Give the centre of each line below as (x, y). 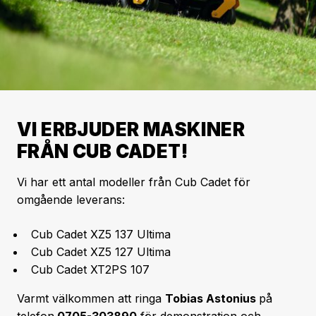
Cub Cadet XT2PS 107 (90, 269)
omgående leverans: (71, 200)
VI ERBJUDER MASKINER (131, 129)
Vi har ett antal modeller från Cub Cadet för (134, 182)
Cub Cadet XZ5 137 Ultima (101, 234)
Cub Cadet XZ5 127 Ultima (101, 252)
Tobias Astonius (212, 298)
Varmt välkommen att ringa (91, 298)
